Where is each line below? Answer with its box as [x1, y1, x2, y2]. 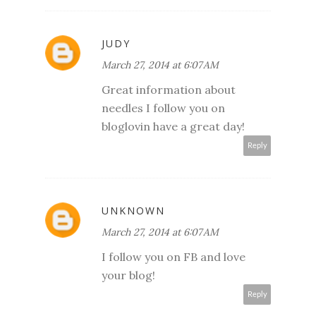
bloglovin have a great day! [102, 119, 245, 133]
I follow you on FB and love [102, 249, 245, 264]
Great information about [102, 82, 236, 97]
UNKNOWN [102, 203, 165, 217]
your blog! [102, 267, 155, 282]
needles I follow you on [102, 100, 225, 115]
